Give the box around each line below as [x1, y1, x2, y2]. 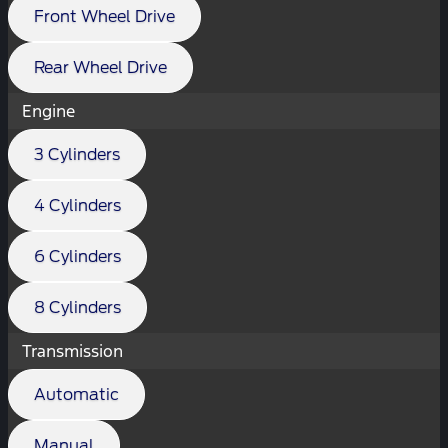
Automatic [34, 384, 119, 404]
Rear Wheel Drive [34, 57, 167, 77]
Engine [22, 99, 80, 122]
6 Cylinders [34, 246, 121, 266]
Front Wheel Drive [34, 6, 175, 26]
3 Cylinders [34, 144, 120, 164]
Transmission [22, 339, 128, 362]
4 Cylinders [34, 195, 121, 215]
